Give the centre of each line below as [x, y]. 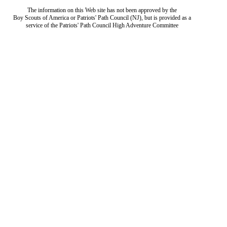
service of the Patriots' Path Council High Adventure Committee [102, 25]
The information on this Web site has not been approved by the [102, 10]
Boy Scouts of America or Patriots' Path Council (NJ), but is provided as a [102, 18]
